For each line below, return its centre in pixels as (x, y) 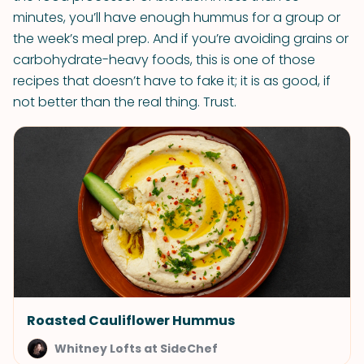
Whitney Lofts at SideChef (136, 349)
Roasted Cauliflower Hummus (131, 321)
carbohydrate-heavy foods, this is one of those (164, 60)
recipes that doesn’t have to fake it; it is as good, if (172, 81)
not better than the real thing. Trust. (125, 102)
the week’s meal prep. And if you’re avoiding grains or (181, 39)
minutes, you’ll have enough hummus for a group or (177, 17)
